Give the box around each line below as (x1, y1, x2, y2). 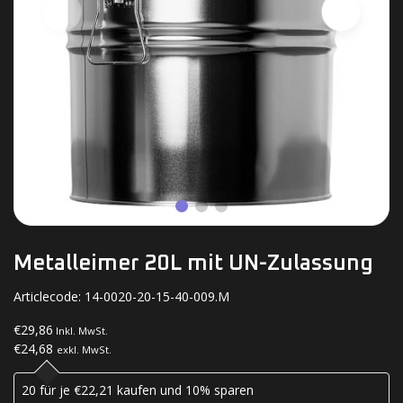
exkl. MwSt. (57, 342, 112, 356)
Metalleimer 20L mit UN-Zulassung (13, 252, 373, 274)
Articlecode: (13, 287, 85, 305)
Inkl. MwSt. (53, 323, 108, 337)
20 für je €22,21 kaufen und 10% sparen (22, 381, 254, 399)
